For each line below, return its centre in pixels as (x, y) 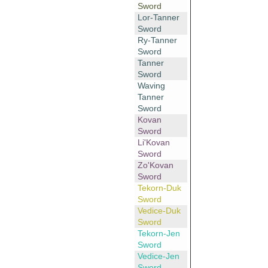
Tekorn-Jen (159, 234)
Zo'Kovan (155, 165)
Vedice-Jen (158, 256)
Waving (151, 86)
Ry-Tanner (157, 40)
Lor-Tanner (158, 18)
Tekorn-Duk (159, 188)
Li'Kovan (153, 143)
